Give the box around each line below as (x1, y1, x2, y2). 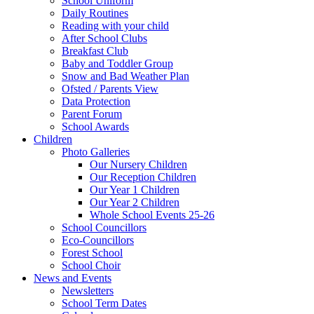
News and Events (34, 272, 111, 284)
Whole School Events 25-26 (90, 209, 214, 221)
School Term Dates (62, 297, 146, 309)
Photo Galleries (62, 146, 130, 158)
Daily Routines (62, 7, 128, 19)
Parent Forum (62, 108, 122, 120)
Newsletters (62, 285, 114, 296)
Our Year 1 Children (90, 184, 179, 196)
